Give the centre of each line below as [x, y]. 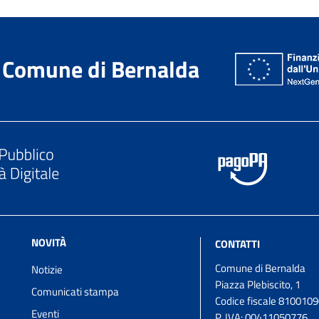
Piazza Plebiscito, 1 [257, 285]
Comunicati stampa [75, 292]
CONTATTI [237, 244]
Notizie [47, 270]
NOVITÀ [49, 243]
